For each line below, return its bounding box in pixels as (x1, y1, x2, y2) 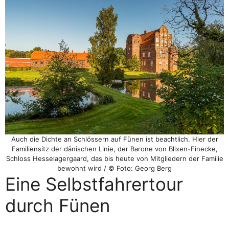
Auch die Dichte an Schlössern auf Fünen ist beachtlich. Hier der (11, 134, 218, 143)
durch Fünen (5, 194, 110, 216)
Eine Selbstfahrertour (5, 173, 183, 195)
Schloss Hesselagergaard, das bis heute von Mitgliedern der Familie (6, 154, 223, 163)
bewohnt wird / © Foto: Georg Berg (57, 164, 172, 172)
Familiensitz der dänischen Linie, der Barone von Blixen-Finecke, (11, 144, 218, 153)
